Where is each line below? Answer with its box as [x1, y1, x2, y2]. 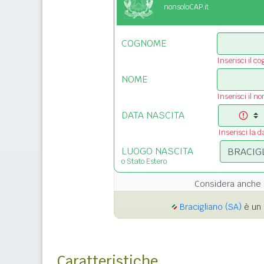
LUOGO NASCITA [121, 145, 193, 158]
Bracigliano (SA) [180, 202, 242, 213]
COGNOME [121, 37, 166, 50]
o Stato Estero [121, 156, 167, 167]
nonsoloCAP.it [164, 2, 209, 12]
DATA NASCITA [121, 109, 184, 122]
